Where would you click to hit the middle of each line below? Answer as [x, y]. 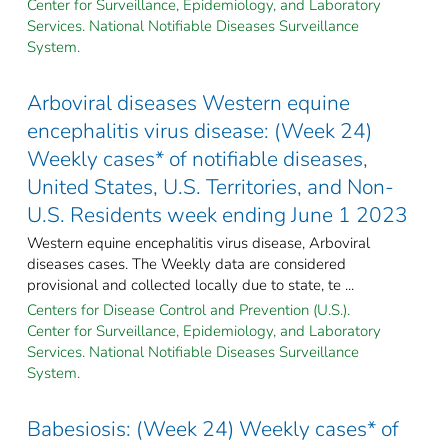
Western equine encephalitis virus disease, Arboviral [198, 242]
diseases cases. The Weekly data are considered [186, 263]
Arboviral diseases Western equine [188, 102]
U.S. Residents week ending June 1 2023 [217, 214]
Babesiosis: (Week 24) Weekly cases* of [213, 428]
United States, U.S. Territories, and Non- [210, 186]
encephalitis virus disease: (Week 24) [199, 130]
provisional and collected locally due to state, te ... [190, 284]
